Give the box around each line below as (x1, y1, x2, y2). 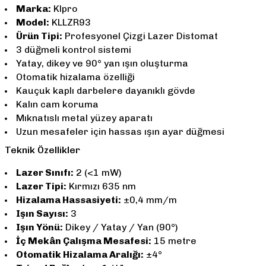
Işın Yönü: (16, 221, 63, 233)
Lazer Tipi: (16, 180, 66, 192)
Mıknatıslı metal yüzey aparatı (16, 112, 153, 123)
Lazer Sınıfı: (16, 167, 74, 178)
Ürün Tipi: (16, 30, 62, 42)
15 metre (151, 235, 197, 246)
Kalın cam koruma (16, 99, 99, 110)
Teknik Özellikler (5, 144, 80, 156)
